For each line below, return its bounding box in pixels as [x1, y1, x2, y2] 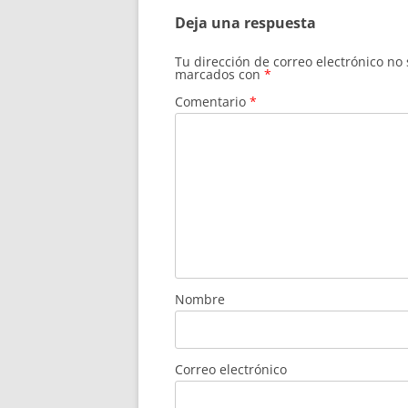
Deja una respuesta [175, 13, 316, 33]
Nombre [175, 291, 225, 308]
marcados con [175, 66, 264, 83]
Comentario [175, 93, 250, 110]
